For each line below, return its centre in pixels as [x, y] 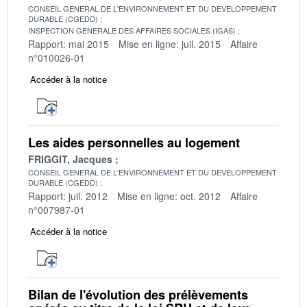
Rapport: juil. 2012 [68, 196]
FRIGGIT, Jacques [70, 159]
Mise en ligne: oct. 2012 [169, 196]
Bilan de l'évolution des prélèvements [138, 294]
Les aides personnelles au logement [134, 142]
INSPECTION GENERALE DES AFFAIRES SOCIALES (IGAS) [132, 30]
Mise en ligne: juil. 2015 [170, 44]
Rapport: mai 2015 [69, 44]
